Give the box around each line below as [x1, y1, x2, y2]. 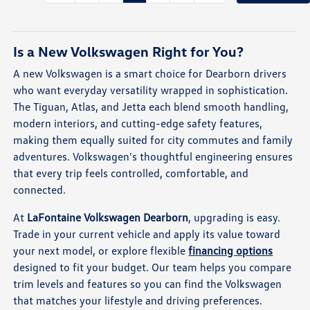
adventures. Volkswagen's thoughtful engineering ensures [13, 149, 293, 164]
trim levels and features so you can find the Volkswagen [13, 277, 282, 291]
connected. [13, 183, 66, 197]
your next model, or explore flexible [13, 244, 189, 258]
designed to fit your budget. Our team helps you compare [13, 260, 292, 275]
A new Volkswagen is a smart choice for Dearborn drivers [13, 66, 287, 81]
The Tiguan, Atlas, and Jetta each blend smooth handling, [13, 100, 289, 114]
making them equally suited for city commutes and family [13, 133, 293, 147]
